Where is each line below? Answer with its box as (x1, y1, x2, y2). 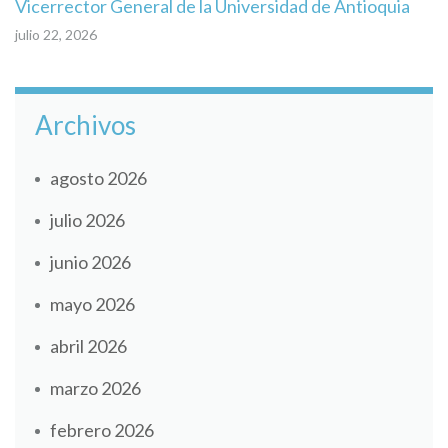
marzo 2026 (50, 376, 141, 399)
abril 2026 (50, 334, 127, 357)
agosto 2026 (50, 166, 147, 189)
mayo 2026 (50, 292, 135, 315)
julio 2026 (50, 208, 125, 231)
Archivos (35, 108, 136, 141)
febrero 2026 (50, 418, 154, 441)
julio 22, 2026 (15, 25, 97, 43)
